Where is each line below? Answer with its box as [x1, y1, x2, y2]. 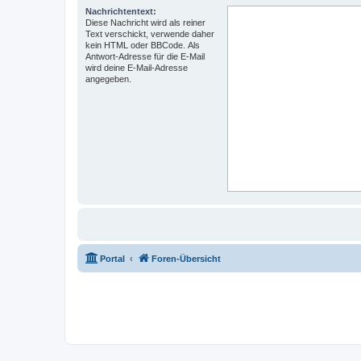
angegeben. [85, 74, 131, 84]
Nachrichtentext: [85, 6, 156, 16]
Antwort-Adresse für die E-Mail [85, 52, 205, 61]
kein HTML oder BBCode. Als [85, 40, 200, 50]
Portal [100, 254, 125, 263]
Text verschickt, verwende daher [85, 29, 214, 39]
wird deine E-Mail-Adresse [85, 63, 188, 73]
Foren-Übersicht [151, 254, 221, 263]
